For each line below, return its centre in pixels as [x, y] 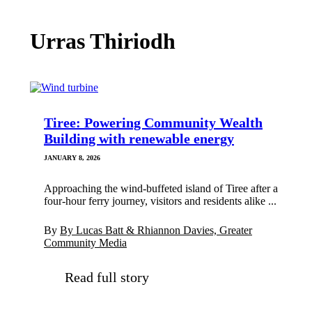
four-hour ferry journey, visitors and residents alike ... [160, 201]
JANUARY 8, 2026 [72, 158]
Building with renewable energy [139, 139]
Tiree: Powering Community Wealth [153, 123]
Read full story [107, 278]
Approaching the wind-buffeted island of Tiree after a [161, 189]
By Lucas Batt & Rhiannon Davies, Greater [156, 231]
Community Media [85, 243]
